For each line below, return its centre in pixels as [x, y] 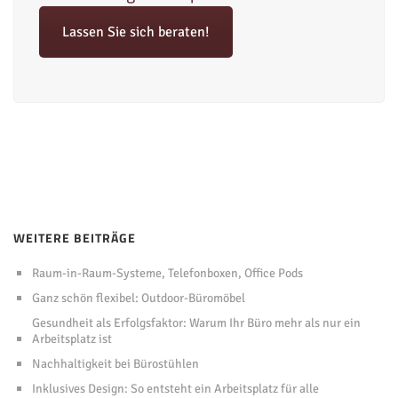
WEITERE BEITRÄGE [75, 238]
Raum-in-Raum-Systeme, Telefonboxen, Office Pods [167, 274]
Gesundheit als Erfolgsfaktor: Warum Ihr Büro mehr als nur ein [196, 323]
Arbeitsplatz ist [72, 339]
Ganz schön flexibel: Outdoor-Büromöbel [139, 298]
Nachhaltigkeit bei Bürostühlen [115, 364]
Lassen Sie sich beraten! [136, 32]
